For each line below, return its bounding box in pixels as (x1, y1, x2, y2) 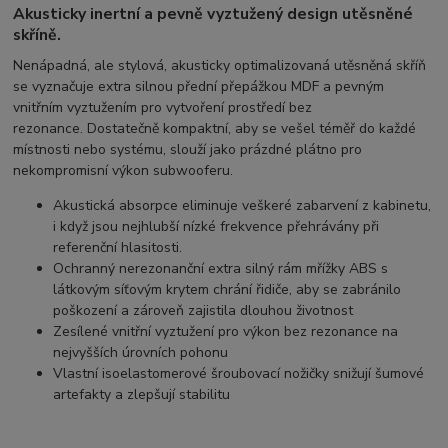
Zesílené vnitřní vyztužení (53, 321, 215, 341)
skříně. (13, 24, 62, 47)
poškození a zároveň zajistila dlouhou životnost (53, 300, 354, 320)
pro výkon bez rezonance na (214, 321, 399, 341)
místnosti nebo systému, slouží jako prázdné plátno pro (13, 139, 363, 159)
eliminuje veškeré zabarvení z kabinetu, (178, 195, 432, 215)
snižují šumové (329, 363, 425, 383)
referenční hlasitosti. (53, 237, 183, 257)
